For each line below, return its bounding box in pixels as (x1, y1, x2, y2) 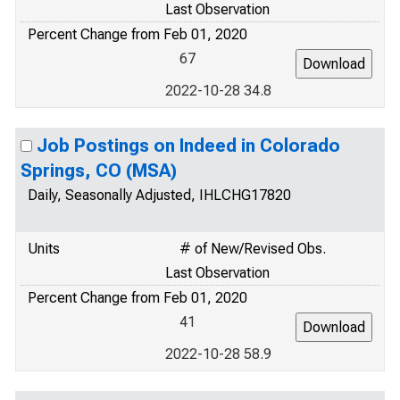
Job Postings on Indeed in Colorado (37, 135, 340, 156)
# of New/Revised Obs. (179, 240, 326, 257)
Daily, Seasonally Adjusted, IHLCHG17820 (28, 187, 291, 204)
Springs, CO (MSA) (21, 160, 177, 181)
